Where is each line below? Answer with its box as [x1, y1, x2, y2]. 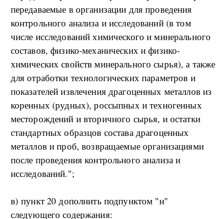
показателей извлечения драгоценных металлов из [10, 85, 212, 98]
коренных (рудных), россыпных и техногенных [10, 99, 202, 111]
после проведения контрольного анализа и [10, 153, 181, 166]
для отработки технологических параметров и [10, 71, 196, 84]
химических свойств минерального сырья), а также [10, 58, 216, 70]
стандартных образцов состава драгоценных [10, 126, 189, 139]
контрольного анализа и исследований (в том [10, 17, 191, 29]
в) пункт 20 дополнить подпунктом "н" [10, 195, 168, 207]
